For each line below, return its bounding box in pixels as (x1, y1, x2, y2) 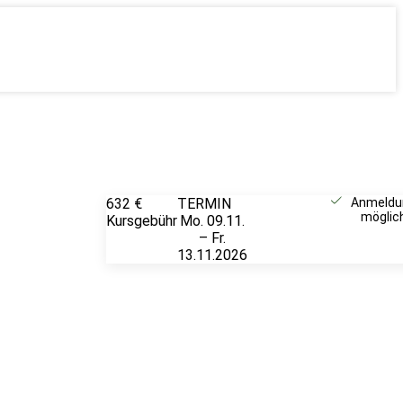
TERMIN (177, 195, 231, 212)
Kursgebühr (106, 212, 177, 229)
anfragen (261, 212, 318, 229)
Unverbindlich (247, 195, 331, 212)
